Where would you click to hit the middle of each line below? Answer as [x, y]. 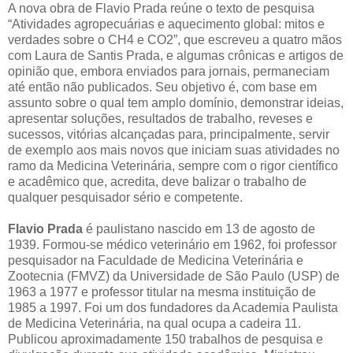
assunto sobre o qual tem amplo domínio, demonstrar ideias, [176, 102]
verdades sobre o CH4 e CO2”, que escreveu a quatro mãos [175, 39]
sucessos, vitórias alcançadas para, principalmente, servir [169, 134]
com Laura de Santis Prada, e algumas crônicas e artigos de [176, 55]
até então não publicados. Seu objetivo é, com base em [162, 87]
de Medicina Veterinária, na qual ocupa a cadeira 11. [154, 323]
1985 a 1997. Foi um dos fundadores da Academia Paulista [173, 307]
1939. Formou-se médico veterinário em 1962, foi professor [172, 244]
